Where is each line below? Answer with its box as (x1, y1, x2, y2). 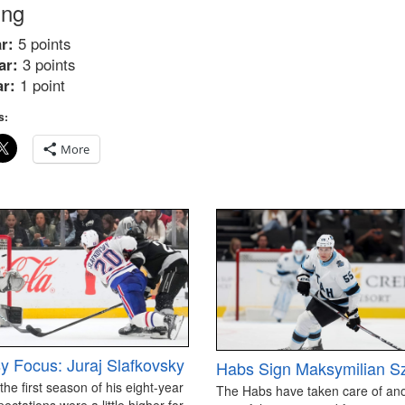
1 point (14, 74, 65, 97)
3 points (17, 53, 75, 76)
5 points (13, 33, 71, 55)
